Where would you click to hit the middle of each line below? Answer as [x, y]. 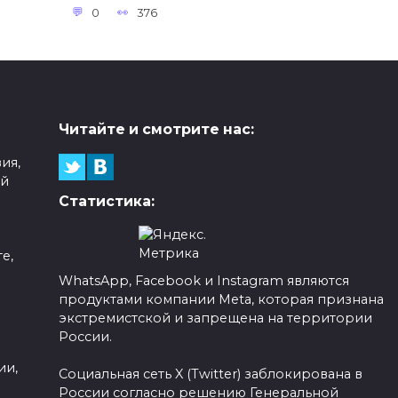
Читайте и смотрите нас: [156, 130]
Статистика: [106, 201]
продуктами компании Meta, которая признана [221, 299]
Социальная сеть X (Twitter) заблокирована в [210, 374]
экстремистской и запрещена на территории [215, 318]
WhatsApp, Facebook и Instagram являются [203, 280]
